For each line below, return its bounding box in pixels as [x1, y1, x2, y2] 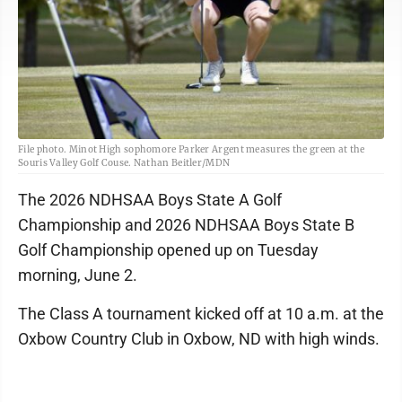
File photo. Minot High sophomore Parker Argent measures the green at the [18, 144, 365, 156]
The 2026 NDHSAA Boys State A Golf [18, 190, 282, 210]
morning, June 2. [18, 266, 137, 285]
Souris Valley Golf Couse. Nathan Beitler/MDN [18, 157, 231, 170]
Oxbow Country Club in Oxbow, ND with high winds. [18, 329, 380, 349]
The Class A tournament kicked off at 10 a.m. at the [18, 304, 384, 324]
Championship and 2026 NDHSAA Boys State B [18, 215, 354, 235]
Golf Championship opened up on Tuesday [18, 240, 319, 260]
